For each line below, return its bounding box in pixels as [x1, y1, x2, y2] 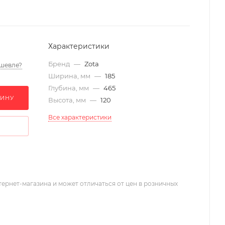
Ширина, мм [48, 72, 92, 80]
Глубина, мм [48, 84, 90, 92]
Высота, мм [48, 96, 87, 104]
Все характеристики [48, 114, 111, 121]
